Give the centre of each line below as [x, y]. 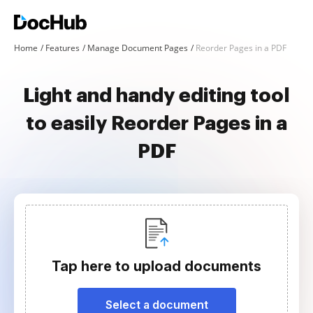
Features [63, 48]
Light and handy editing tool [156, 96]
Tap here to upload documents [156, 266]
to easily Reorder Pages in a [156, 124]
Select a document [156, 305]
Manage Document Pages [138, 48]
